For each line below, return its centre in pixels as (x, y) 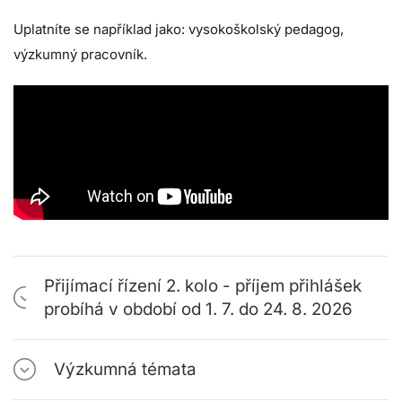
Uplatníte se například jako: (101, 29)
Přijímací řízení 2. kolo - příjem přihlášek (202, 285)
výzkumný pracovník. (80, 54)
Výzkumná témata (125, 369)
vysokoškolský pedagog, (266, 29)
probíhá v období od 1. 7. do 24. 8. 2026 (198, 309)
